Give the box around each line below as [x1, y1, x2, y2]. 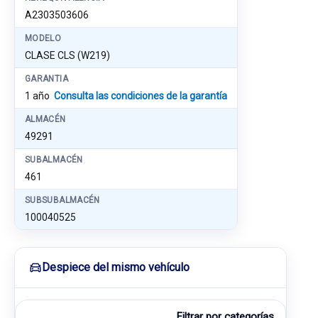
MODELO [25, 33, 62, 43]
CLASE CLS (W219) [25, 50, 110, 61]
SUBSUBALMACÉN [25, 195, 100, 205]
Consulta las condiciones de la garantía [54, 90, 227, 102]
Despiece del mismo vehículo [42, 261, 190, 274]
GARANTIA [25, 74, 68, 84]
